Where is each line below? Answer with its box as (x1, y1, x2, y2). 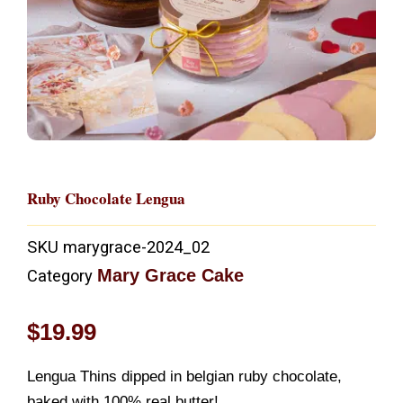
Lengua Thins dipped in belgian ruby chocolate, (27, 367, 342, 385)
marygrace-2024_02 (63, 237, 210, 257)
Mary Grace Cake (97, 265, 244, 286)
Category (27, 266, 93, 286)
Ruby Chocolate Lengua (27, 186, 185, 210)
